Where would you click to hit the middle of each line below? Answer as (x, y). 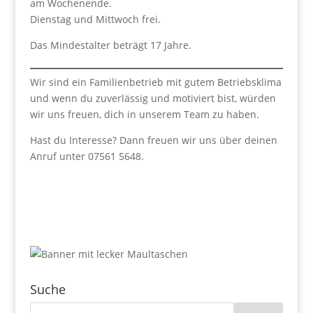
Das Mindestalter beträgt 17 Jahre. (110, 45)
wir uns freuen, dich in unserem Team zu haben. (144, 114)
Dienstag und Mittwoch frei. (95, 19)
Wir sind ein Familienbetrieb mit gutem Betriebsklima (155, 82)
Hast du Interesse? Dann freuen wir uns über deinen (153, 140)
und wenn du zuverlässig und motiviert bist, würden (153, 98)
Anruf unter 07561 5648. (87, 156)
